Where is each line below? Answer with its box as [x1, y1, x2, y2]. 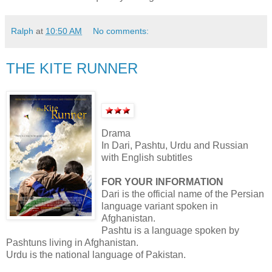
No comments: [93, 25, 149, 36]
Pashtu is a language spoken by [101, 225, 239, 236]
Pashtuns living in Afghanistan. [6, 237, 138, 248]
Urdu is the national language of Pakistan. [6, 250, 186, 260]
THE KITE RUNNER [6, 59, 138, 76]
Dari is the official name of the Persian [101, 189, 264, 200]
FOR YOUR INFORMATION [101, 177, 223, 188]
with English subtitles [101, 152, 192, 163]
